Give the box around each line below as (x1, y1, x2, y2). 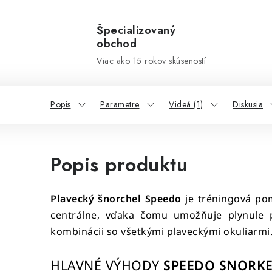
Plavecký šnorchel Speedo (50, 192, 182, 205)
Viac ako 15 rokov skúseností (97, 55, 206, 67)
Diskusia (233, 98, 263, 110)
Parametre (100, 98, 140, 110)
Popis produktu (50, 151, 188, 178)
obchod (97, 36, 137, 52)
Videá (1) (169, 98, 203, 110)
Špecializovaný (97, 22, 175, 38)
